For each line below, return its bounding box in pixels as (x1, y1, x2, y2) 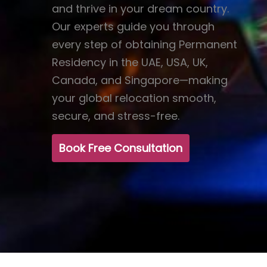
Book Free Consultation (59, 140, 183, 156)
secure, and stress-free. (52, 108, 180, 123)
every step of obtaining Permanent (52, 36, 238, 52)
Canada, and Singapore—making (52, 72, 228, 88)
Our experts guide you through (52, 18, 215, 34)
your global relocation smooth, (52, 90, 217, 105)
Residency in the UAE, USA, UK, (52, 54, 209, 70)
